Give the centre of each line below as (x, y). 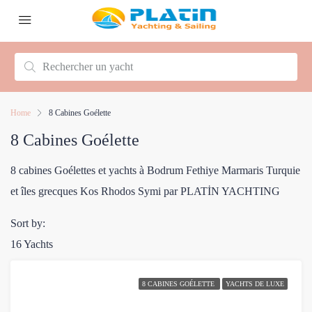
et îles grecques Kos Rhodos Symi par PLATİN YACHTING (145, 191)
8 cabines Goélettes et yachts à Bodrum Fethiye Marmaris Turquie (155, 170)
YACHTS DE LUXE (255, 284)
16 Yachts (32, 244)
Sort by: (28, 223)
